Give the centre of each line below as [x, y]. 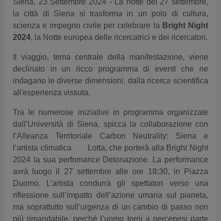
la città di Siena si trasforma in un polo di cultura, [110, 14]
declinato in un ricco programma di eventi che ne [110, 69]
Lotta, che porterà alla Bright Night [147, 148]
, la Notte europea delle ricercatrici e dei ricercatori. [119, 37]
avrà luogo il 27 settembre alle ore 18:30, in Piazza [110, 172]
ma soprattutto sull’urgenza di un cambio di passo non [110, 207]
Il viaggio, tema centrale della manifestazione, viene [110, 57]
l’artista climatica [43, 148]
